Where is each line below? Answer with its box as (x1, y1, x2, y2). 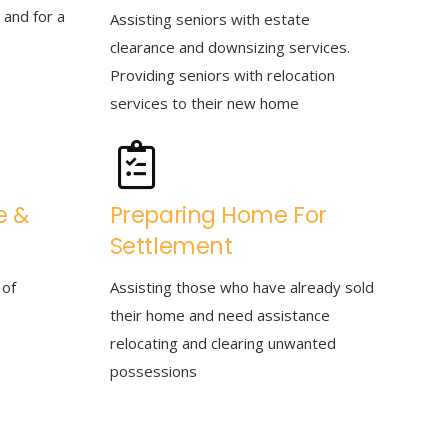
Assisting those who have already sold (109, 277, 374, 297)
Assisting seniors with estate (109, 9, 310, 29)
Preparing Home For (109, 198, 327, 231)
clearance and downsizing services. (109, 37, 354, 57)
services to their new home (109, 93, 299, 113)
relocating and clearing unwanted (109, 333, 336, 353)
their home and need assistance (109, 305, 330, 325)
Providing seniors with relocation (109, 65, 335, 85)
